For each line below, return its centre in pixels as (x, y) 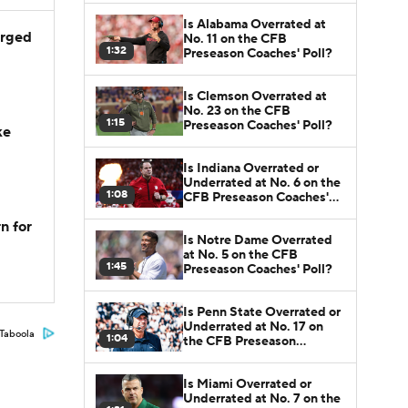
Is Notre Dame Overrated (258, 240)
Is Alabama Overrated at (255, 24)
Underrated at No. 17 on (253, 326)
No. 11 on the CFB (235, 39)
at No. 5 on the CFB (240, 255)
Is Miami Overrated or (247, 384)
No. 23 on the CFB (237, 111)
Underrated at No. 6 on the (262, 183)
